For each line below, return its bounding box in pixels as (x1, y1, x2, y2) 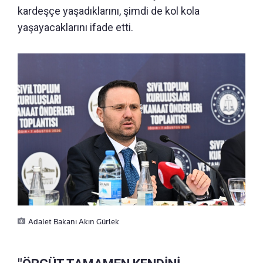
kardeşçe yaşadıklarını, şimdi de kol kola (18, 5, 200, 18)
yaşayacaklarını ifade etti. (18, 21, 133, 34)
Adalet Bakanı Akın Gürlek (28, 216, 119, 226)
